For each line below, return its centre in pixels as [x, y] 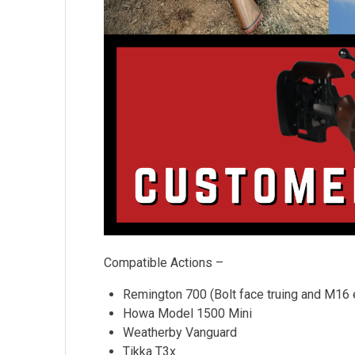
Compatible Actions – [164, 263]
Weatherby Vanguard [180, 333]
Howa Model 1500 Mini [188, 314]
